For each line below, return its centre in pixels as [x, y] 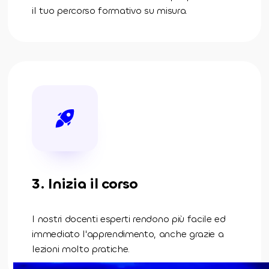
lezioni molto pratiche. [81, 249]
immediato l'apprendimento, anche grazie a [128, 234]
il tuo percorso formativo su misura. [110, 10]
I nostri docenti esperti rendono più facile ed [129, 219]
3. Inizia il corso [85, 183]
